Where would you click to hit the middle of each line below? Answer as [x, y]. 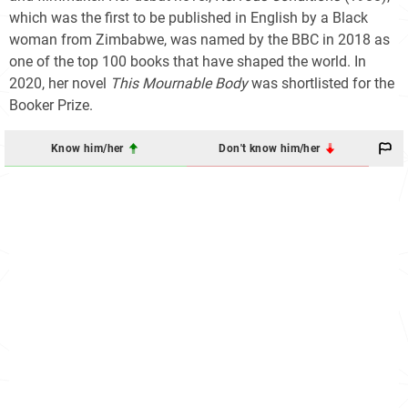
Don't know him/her [271, 148]
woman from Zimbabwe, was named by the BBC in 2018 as [199, 40]
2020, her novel [60, 84]
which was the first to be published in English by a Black [189, 18]
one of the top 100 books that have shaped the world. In [188, 62]
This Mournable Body [179, 84]
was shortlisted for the [321, 84]
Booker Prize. [51, 106]
